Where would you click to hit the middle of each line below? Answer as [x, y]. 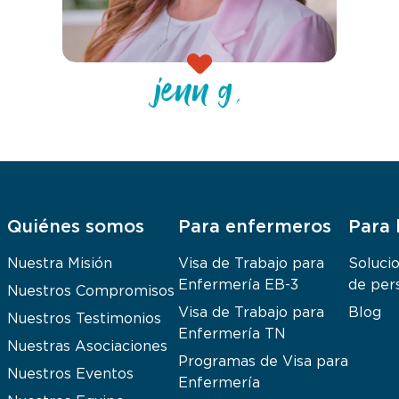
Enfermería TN [232, 333]
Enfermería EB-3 [238, 284]
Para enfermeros [254, 227]
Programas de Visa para [263, 360]
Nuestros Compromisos [91, 290]
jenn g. [199, 95]
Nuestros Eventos [70, 373]
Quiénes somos [76, 227]
